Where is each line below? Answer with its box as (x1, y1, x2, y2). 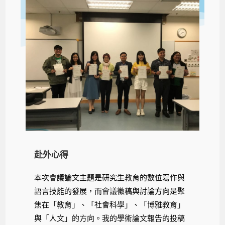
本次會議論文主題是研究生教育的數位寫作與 (34, 173, 185, 182)
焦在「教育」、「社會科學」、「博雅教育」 (34, 200, 185, 209)
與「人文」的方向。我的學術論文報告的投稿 (34, 214, 185, 223)
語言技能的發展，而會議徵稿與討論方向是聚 (34, 187, 185, 196)
